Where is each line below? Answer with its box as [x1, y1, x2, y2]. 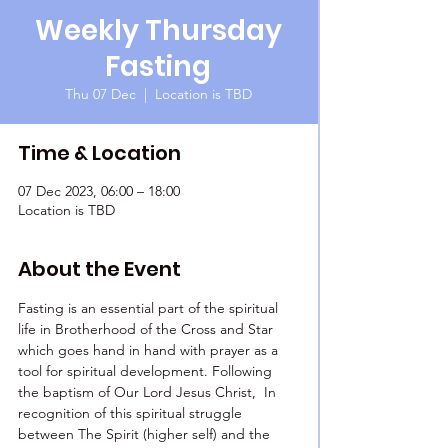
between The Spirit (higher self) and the [18, 425, 274, 443]
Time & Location [18, 139, 181, 167]
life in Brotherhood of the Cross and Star [18, 320, 277, 338]
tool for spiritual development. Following [18, 362, 276, 380]
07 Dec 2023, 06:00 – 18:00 [18, 182, 180, 200]
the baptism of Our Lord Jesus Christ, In [18, 383, 280, 401]
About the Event [18, 255, 181, 283]
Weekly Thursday [34, 11, 282, 50]
